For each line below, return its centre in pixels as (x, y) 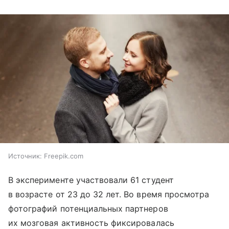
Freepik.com (64, 156)
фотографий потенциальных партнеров (88, 209)
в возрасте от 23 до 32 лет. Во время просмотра (109, 194)
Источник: (25, 156)
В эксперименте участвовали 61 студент (91, 180)
